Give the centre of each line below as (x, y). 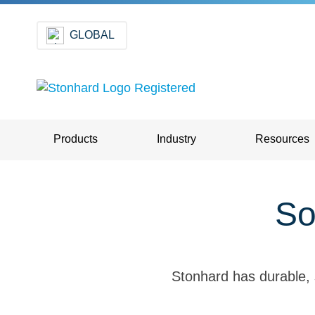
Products (76, 139)
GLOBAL (92, 35)
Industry (176, 139)
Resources (282, 139)
